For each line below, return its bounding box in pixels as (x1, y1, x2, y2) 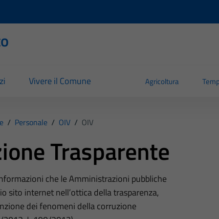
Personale (14, 116, 47, 128)
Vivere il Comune (28, 74, 91, 88)
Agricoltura (145, 76, 179, 88)
